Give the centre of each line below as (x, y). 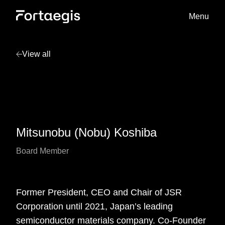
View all (36, 54)
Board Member (42, 151)
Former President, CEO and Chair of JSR (99, 192)
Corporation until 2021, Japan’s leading (94, 206)
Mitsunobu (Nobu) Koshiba (86, 132)
